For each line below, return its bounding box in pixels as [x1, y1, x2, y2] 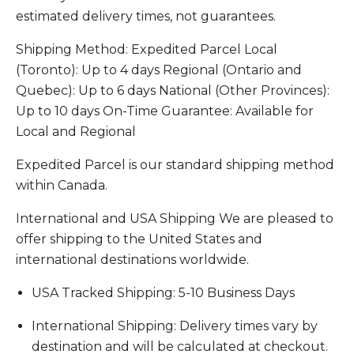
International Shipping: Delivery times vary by [32, 318, 318, 334]
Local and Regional [16, 124, 136, 140]
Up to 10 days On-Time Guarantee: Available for [16, 104, 314, 119]
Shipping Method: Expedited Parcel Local [16, 42, 277, 58]
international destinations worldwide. [16, 252, 249, 268]
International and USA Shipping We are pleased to [16, 211, 333, 227]
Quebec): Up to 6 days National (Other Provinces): [16, 83, 330, 99]
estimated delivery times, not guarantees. [16, 9, 276, 24]
